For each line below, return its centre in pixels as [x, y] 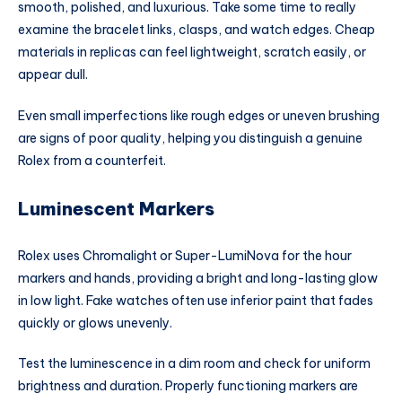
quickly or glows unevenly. [96, 323]
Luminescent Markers [116, 209]
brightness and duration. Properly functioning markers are [188, 386]
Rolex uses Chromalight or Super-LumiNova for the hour [185, 255]
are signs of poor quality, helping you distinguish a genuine [190, 138]
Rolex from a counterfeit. [92, 160]
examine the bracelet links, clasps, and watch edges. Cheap [197, 30]
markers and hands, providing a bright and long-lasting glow [198, 278]
